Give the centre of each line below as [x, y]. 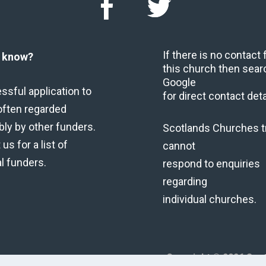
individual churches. [210, 199]
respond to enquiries [211, 164]
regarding [185, 182]
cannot [179, 146]
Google [179, 82]
